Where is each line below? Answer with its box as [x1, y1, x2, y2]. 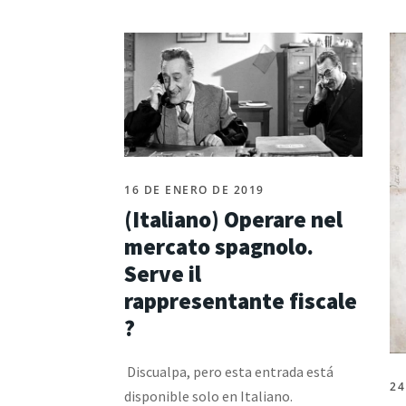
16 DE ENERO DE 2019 [124, 181, 265, 198]
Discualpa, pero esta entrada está [124, 362, 333, 381]
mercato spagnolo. [124, 231, 314, 261]
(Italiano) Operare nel [124, 204, 343, 234]
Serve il [124, 258, 201, 288]
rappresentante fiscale [124, 285, 357, 315]
